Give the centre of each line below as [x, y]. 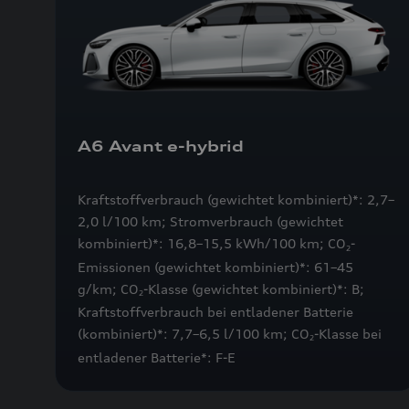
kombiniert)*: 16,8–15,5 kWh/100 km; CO [212, 244]
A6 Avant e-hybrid [161, 147]
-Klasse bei [348, 334]
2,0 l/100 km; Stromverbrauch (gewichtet [210, 222]
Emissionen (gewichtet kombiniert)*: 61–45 [215, 267]
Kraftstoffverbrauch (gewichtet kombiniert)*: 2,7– [236, 200]
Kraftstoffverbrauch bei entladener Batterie [215, 312]
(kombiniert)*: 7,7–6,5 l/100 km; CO [194, 334]
